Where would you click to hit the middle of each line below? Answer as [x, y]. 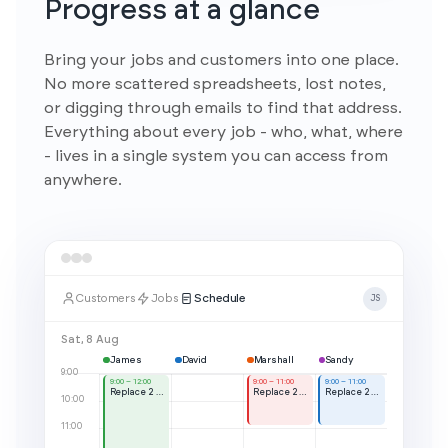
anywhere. [83, 180]
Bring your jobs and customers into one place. [221, 60]
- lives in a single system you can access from [216, 156]
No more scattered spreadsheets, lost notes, [215, 84]
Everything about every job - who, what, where [223, 132]
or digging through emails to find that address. [223, 108]
